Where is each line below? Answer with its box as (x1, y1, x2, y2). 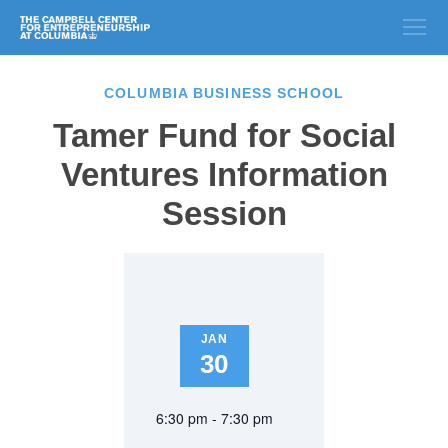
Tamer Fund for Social (52, 117, 396, 154)
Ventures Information (60, 156, 388, 193)
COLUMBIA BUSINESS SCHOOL (104, 85, 344, 101)
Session (161, 195, 287, 232)
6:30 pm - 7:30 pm (155, 408, 273, 428)
